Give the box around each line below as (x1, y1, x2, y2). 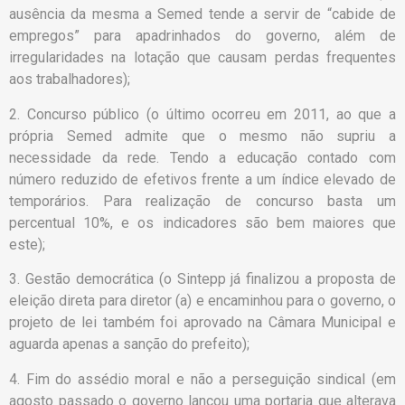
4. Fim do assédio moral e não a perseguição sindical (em (9, 370, 396, 388)
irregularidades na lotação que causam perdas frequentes (9, 49, 396, 67)
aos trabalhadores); (9, 71, 130, 89)
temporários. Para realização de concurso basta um (9, 192, 396, 210)
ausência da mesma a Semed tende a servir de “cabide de (9, 5, 396, 24)
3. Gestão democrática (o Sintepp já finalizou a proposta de (9, 270, 396, 288)
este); (9, 235, 45, 253)
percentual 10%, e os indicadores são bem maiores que (9, 213, 396, 231)
